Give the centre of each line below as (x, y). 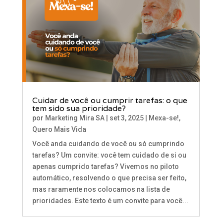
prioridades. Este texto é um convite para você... (110, 201)
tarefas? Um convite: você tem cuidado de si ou (109, 155)
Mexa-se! (164, 118)
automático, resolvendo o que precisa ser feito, (109, 178)
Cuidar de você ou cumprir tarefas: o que (110, 101)
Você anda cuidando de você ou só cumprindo (108, 144)
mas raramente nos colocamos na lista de (101, 190)
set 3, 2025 (126, 118)
